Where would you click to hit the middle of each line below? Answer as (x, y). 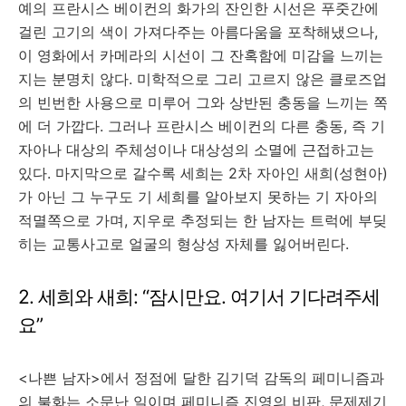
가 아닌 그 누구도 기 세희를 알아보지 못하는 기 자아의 (198, 197)
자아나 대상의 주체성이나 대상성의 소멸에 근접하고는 (196, 150)
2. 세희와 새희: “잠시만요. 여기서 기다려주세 (199, 297)
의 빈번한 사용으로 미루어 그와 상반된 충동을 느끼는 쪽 (203, 102)
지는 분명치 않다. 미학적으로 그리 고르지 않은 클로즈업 (203, 79)
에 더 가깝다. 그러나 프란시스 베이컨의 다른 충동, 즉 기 (202, 126)
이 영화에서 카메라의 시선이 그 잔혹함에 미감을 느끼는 (201, 55)
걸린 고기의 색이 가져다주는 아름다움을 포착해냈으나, (198, 32)
